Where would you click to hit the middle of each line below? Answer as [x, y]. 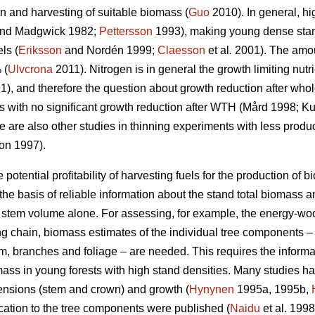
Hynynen [212, 290]
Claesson [181, 51]
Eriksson [40, 51]
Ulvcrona [30, 70]
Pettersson [126, 32]
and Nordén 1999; [110, 51]
